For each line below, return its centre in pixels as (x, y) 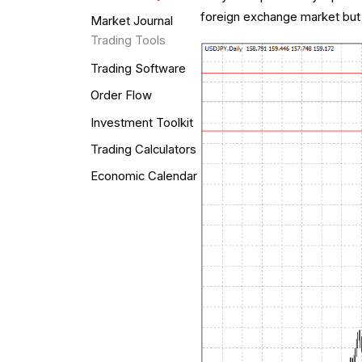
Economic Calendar (143, 177)
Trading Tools (128, 41)
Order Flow (121, 96)
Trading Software (138, 69)
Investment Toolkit (141, 122)
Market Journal (131, 21)
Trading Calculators (143, 149)
